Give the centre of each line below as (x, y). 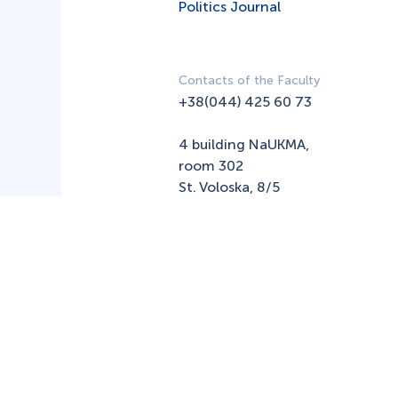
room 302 (211, 166)
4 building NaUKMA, (244, 144)
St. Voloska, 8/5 (229, 187)
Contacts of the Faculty (249, 80)
